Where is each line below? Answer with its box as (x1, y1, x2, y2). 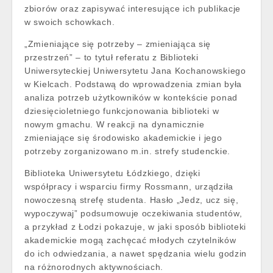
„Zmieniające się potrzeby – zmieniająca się (24, 39, 211, 49)
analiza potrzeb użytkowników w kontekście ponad (24, 93, 238, 102)
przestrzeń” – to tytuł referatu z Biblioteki (24, 52, 199, 62)
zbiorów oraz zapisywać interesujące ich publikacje (24, 4, 241, 13)
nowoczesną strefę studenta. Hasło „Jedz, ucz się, (24, 195, 239, 205)
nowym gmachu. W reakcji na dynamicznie (24, 119, 205, 129)
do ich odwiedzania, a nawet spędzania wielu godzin (24, 249, 247, 258)
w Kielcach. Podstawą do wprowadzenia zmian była (24, 79, 242, 89)
